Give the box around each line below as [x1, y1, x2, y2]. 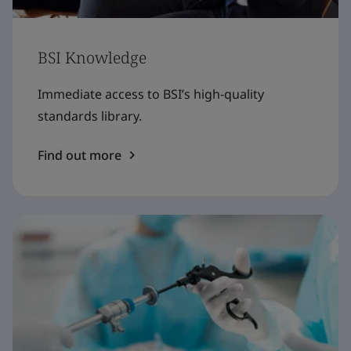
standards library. [38, 107, 142, 125]
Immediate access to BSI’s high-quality [38, 85, 264, 103]
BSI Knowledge [38, 46, 147, 68]
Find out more [38, 146, 121, 164]
